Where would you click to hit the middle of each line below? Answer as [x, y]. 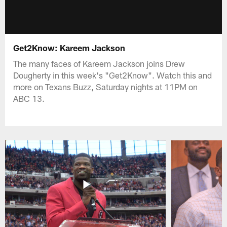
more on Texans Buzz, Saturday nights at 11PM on [106, 86]
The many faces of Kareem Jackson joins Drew [99, 63]
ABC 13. [29, 98]
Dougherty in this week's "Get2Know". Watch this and [113, 75]
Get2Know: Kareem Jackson [69, 47]
